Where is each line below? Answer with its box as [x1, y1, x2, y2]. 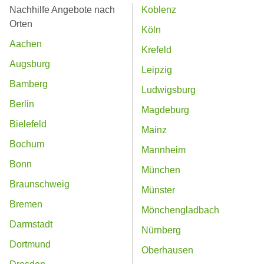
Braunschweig [9, 179, 70, 190]
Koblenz [141, 5, 176, 15]
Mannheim [141, 145, 186, 156]
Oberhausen [141, 245, 193, 256]
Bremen [9, 199, 42, 210]
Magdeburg [141, 105, 189, 115]
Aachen [9, 39, 42, 49]
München [141, 165, 180, 176]
